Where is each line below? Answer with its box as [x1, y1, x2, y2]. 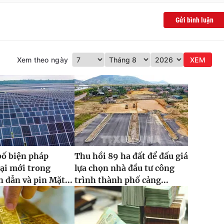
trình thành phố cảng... [74, 175, 168, 185]
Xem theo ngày [16, 55, 68, 64]
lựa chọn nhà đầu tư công [74, 163, 174, 173]
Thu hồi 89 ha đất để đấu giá [74, 151, 188, 161]
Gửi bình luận [175, 16, 213, 24]
